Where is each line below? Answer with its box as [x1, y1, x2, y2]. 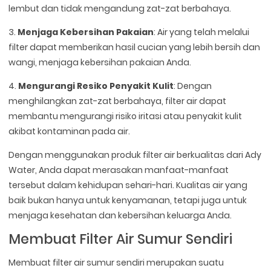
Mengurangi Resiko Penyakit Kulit [18, 80, 174, 93]
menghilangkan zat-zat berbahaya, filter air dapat [8, 95, 227, 108]
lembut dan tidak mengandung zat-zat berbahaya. [8, 2, 232, 15]
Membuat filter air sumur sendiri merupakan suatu [8, 256, 224, 269]
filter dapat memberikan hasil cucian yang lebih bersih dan [8, 41, 261, 54]
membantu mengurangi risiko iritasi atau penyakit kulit [8, 110, 243, 123]
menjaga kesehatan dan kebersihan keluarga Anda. [8, 209, 232, 222]
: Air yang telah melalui [154, 26, 250, 39]
